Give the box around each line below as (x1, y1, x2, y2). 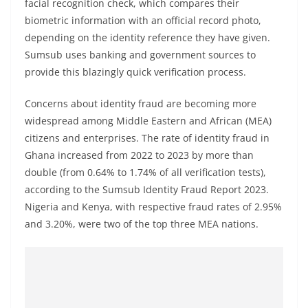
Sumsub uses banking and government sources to (25, 48, 256, 61)
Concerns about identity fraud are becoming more (25, 97, 256, 110)
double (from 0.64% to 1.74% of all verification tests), (25, 166, 266, 179)
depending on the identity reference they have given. (25, 31, 270, 44)
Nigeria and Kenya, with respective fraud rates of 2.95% (25, 200, 282, 213)
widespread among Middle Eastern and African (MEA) (25, 114, 272, 127)
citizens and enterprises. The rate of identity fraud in (25, 131, 269, 144)
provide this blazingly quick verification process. (25, 65, 246, 78)
